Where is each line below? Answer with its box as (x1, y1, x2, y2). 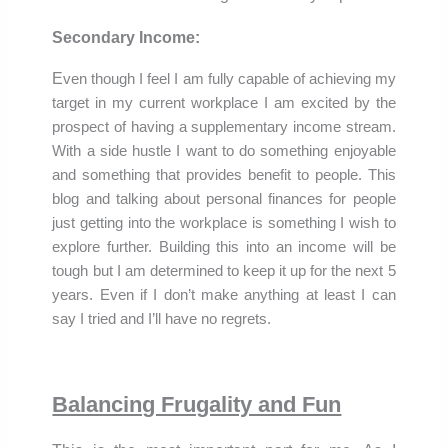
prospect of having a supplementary (52, 118, 293, 135)
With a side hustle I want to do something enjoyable (52, 142, 396, 159)
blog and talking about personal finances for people (52, 190, 396, 207)
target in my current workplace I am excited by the (52, 94, 396, 111)
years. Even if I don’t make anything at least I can (52, 286, 396, 303)
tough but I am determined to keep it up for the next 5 (52, 262, 396, 279)
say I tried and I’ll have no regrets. (52, 310, 272, 327)
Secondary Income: (52, 27, 201, 46)
